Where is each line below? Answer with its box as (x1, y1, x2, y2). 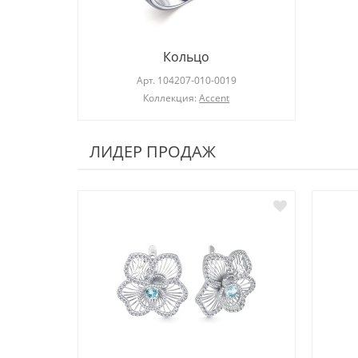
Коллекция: (143, 91, 200, 105)
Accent (199, 91, 230, 105)
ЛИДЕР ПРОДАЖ (89, 141, 216, 163)
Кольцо (163, 48, 210, 66)
